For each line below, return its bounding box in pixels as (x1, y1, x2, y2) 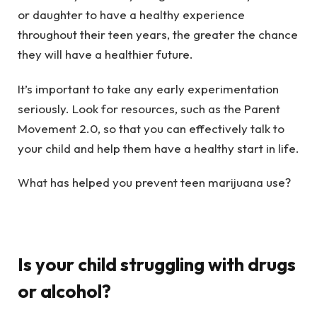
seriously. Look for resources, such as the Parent (18, 100, 280, 116)
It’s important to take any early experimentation (18, 81, 279, 96)
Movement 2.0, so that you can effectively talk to (18, 120, 284, 136)
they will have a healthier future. (18, 47, 193, 62)
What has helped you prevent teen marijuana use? (18, 175, 291, 190)
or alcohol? (18, 279, 111, 304)
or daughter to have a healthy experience (18, 7, 245, 23)
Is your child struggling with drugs (18, 253, 296, 277)
